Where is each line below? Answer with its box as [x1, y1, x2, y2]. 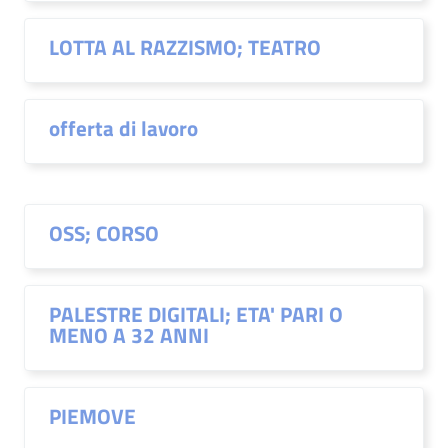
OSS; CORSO [49, 217, 159, 249]
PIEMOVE [49, 400, 136, 432]
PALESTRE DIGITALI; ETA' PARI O [49, 298, 343, 330]
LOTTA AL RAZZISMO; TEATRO [49, 31, 321, 63]
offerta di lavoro [49, 112, 198, 144]
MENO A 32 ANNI [49, 319, 209, 351]
